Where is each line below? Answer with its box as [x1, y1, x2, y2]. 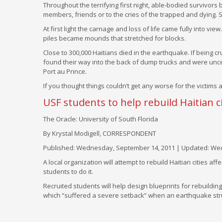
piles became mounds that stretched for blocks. [43, 34, 186, 43]
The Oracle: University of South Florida [43, 114, 158, 123]
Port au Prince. [43, 67, 87, 76]
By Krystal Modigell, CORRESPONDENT [43, 129, 156, 138]
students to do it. [43, 167, 93, 176]
